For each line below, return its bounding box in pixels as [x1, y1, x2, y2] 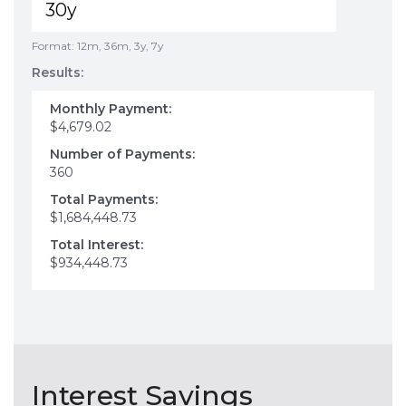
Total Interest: [50, 237, 143, 253]
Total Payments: [50, 191, 158, 208]
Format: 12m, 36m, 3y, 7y [32, 39, 163, 53]
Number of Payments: [50, 146, 195, 162]
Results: [32, 64, 83, 81]
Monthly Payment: [50, 101, 171, 117]
